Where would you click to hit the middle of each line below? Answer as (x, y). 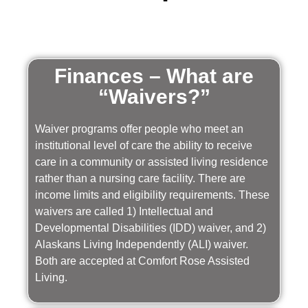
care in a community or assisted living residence (152, 162)
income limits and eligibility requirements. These (152, 195)
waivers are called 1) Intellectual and (124, 211)
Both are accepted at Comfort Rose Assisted (142, 261)
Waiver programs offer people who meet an (139, 129)
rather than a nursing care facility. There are (140, 178)
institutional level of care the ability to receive (144, 145)
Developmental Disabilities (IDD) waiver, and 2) (151, 228)
